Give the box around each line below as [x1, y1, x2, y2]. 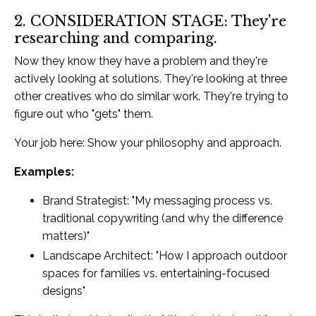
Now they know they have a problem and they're [14, 54, 267, 68]
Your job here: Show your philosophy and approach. [14, 135, 281, 150]
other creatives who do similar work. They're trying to [14, 89, 288, 103]
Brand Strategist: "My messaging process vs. [42, 193, 272, 207]
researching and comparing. [14, 29, 217, 47]
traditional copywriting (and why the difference [42, 211, 283, 225]
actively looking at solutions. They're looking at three [14, 71, 287, 85]
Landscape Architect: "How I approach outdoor [42, 249, 287, 262]
